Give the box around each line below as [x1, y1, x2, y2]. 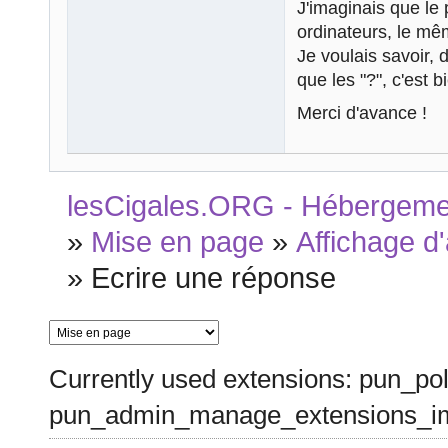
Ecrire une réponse [91, 262, 337, 295]
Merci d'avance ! [297, 102, 427, 123]
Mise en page [91, 226, 265, 259]
